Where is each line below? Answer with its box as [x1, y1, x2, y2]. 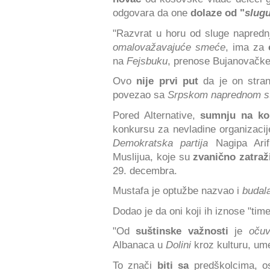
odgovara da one [113, 7, 187, 19]
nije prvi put [136, 75, 204, 87]
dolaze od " [187, 7, 245, 19]
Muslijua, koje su [113, 151, 193, 162]
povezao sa [113, 89, 165, 101]
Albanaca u [113, 239, 166, 251]
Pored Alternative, [113, 109, 201, 121]
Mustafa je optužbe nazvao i [113, 185, 242, 196]
